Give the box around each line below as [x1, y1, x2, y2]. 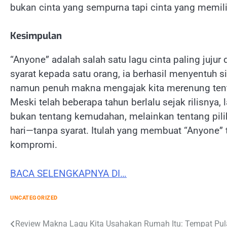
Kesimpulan [10, 29, 62, 43]
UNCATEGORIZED [10, 195, 58, 202]
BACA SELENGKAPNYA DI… [10, 167, 127, 179]
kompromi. [10, 139, 57, 151]
